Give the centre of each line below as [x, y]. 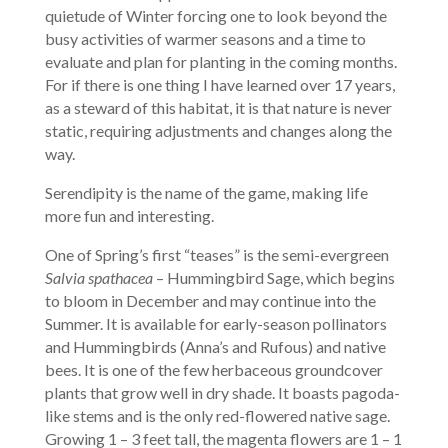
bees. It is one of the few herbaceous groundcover [213, 369]
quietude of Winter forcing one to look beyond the [215, 15]
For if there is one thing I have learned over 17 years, [219, 84]
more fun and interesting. [129, 215]
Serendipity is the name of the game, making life [206, 192]
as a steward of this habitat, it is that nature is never [218, 107]
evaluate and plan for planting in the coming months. [220, 61]
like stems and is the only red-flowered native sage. [217, 415]
